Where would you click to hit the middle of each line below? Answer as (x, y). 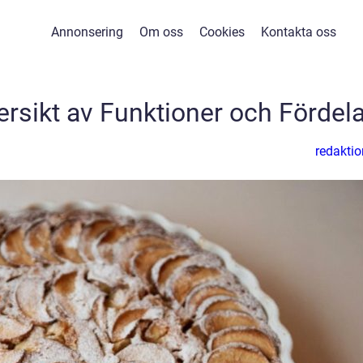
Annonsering (87, 32)
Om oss (161, 32)
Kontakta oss (299, 32)
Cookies (222, 32)
